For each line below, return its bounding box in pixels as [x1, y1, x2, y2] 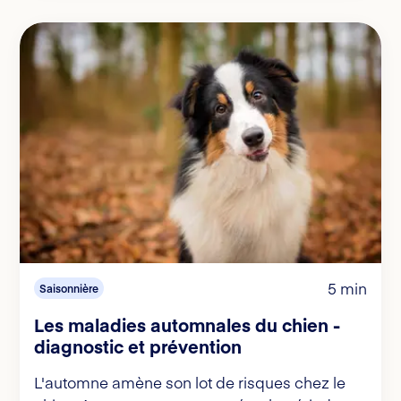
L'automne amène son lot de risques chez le [34, 371, 346, 394]
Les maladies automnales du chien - [34, 312, 340, 337]
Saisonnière [39, 281, 98, 296]
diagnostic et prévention [34, 334, 242, 359]
